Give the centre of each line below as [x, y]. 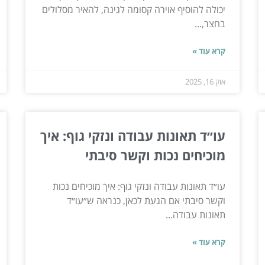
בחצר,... [210, 24]
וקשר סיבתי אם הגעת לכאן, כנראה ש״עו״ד [146, 201]
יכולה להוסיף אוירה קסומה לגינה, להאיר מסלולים [134, 10]
